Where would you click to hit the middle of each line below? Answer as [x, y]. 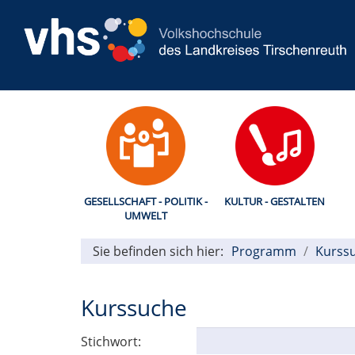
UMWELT [145, 215]
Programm [264, 251]
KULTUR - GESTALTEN [275, 201]
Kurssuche [134, 307]
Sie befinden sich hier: [158, 251]
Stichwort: [111, 341]
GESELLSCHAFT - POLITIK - [145, 201]
